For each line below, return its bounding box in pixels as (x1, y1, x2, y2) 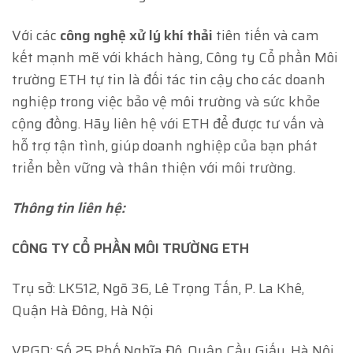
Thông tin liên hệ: (12, 196, 125, 219)
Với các (12, 24, 60, 46)
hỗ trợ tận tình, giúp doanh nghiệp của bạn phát (12, 134, 318, 157)
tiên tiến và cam (213, 24, 319, 46)
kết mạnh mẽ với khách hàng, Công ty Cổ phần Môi (12, 46, 338, 69)
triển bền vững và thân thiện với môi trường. (12, 156, 295, 179)
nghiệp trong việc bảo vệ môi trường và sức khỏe (12, 90, 320, 113)
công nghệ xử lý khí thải (60, 24, 213, 46)
